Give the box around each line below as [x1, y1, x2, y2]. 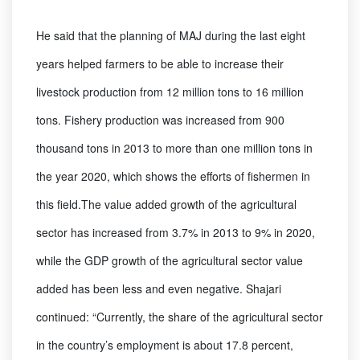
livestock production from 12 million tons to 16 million [36, 84, 304, 100]
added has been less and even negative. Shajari [36, 280, 281, 297]
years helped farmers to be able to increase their [36, 55, 284, 72]
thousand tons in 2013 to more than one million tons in [36, 140, 313, 157]
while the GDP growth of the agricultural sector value [36, 252, 303, 269]
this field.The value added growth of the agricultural [36, 196, 297, 213]
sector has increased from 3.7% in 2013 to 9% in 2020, [36, 224, 315, 241]
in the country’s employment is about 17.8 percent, [36, 337, 293, 354]
